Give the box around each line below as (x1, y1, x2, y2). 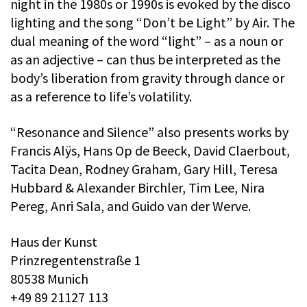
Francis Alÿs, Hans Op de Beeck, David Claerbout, (10, 142, 290, 160)
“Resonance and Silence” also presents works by (10, 123, 288, 141)
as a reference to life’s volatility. (10, 88, 192, 106)
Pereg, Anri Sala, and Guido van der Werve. (10, 197, 251, 215)
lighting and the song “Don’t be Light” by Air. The (10, 14, 295, 32)
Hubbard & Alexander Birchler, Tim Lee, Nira (10, 179, 265, 197)
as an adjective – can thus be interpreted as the (10, 51, 280, 69)
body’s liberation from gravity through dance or (10, 69, 284, 87)
